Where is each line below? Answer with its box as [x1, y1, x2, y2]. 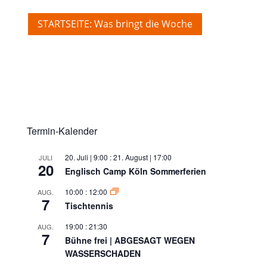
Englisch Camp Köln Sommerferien [64, 164, 206, 177]
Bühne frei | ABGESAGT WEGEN [64, 234, 195, 246]
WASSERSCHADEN [64, 247, 141, 259]
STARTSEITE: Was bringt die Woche [37, 17, 193, 30]
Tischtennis [64, 199, 113, 212]
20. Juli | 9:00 [64, 151, 108, 162]
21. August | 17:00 [113, 151, 172, 162]
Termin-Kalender [26, 123, 97, 138]
